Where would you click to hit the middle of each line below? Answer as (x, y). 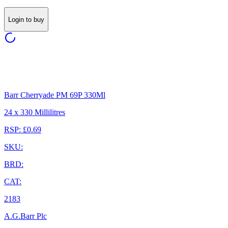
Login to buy (26, 19)
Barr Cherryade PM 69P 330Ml (55, 95)
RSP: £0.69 (23, 129)
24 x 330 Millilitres (35, 112)
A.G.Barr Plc (25, 216)
